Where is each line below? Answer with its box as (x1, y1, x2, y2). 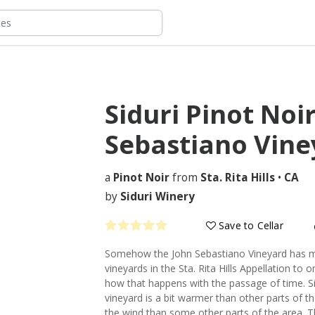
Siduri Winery (120, 188, 195, 204)
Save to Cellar (215, 218, 283, 232)
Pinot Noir (113, 170, 169, 185)
